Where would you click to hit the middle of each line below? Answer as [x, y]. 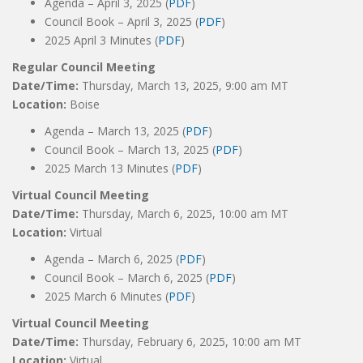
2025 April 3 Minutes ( [101, 40]
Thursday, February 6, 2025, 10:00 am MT [192, 342]
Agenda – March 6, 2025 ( [112, 259]
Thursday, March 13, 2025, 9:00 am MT [185, 85]
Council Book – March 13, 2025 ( [130, 149]
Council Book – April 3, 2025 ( [122, 21]
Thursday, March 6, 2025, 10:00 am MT [185, 214]
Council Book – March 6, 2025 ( [127, 278]
